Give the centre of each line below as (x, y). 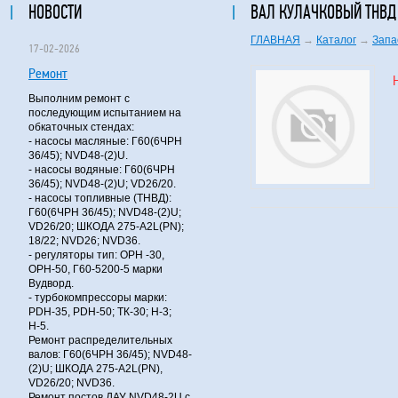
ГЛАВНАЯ (275, 40)
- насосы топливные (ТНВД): (100, 198)
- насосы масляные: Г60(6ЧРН (105, 141)
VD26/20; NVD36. (72, 383)
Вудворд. (51, 283)
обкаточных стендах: (81, 127)
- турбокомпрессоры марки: (98, 298)
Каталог (336, 40)
